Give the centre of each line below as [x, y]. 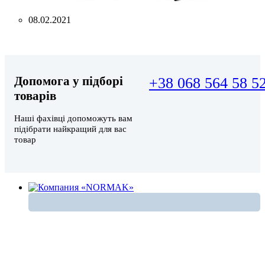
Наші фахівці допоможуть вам [73, 118]
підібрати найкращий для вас [70, 128]
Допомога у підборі [69, 81]
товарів [35, 96]
